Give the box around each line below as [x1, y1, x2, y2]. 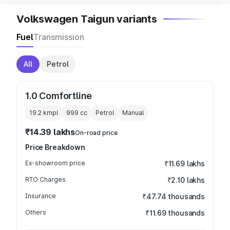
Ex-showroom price [25, 159, 85, 167]
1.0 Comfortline [25, 90, 92, 101]
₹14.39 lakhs [25, 127, 75, 137]
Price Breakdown [25, 143, 85, 151]
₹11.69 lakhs [164, 159, 205, 168]
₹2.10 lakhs [167, 176, 205, 184]
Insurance [25, 192, 56, 200]
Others [25, 208, 46, 216]
